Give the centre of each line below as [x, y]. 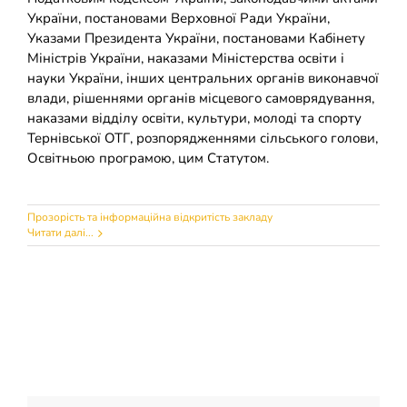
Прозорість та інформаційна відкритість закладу [150, 218]
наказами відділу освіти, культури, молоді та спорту [194, 119]
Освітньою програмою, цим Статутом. [148, 159]
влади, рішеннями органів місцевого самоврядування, [201, 99]
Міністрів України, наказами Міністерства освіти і [186, 59]
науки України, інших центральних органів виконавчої [203, 79]
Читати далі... [60, 233]
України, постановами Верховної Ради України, [179, 19]
